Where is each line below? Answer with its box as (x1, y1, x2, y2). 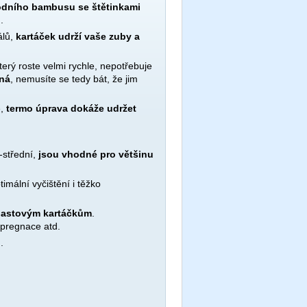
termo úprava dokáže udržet (6, 103, 136, 114)
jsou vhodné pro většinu (38, 149, 153, 160)
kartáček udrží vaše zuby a (16, 31, 140, 42)
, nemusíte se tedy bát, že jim (10, 73, 138, 84)
